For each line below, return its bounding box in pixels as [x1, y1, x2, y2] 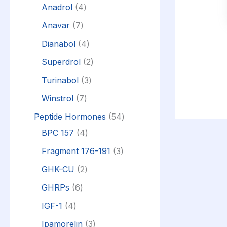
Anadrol [42, 2, 72, 12]
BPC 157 [42, 127, 74, 138]
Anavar [42, 20, 70, 30]
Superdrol [42, 56, 81, 67]
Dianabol [42, 38, 75, 49]
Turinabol [42, 74, 79, 85]
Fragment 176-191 [42, 145, 110, 156]
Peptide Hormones [34, 111, 106, 122]
